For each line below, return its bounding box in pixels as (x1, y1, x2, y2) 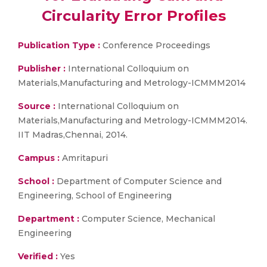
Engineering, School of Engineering (18, 190, 172, 201)
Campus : (18, 153, 60, 163)
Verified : (18, 251, 58, 262)
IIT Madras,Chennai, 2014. (18, 129, 128, 140)
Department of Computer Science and (54, 176, 222, 187)
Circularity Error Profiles (41, 7, 226, 24)
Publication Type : (18, 40, 100, 51)
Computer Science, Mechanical (79, 213, 215, 224)
